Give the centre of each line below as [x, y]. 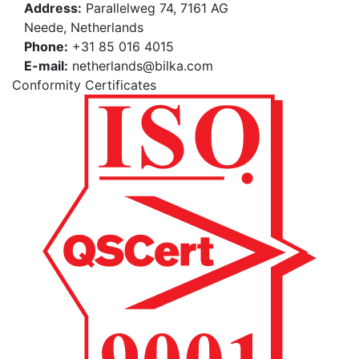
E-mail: [46, 66]
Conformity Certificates [84, 85]
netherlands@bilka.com [141, 66]
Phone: [46, 47]
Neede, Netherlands [84, 28]
